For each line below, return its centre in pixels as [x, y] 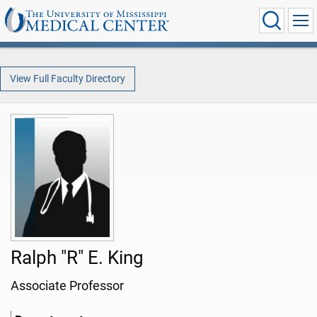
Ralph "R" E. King [77, 258]
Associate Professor [67, 286]
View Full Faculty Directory [67, 79]
